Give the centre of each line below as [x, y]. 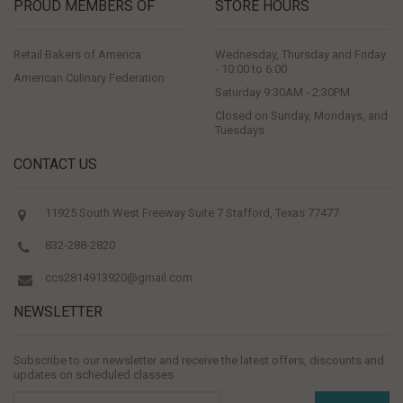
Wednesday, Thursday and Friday [300, 54]
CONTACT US [55, 164]
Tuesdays [240, 130]
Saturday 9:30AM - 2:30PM [282, 92]
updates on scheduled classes [94, 374]
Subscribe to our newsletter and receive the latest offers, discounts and [199, 360]
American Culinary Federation [89, 77]
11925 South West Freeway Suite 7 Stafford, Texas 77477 [192, 212]
